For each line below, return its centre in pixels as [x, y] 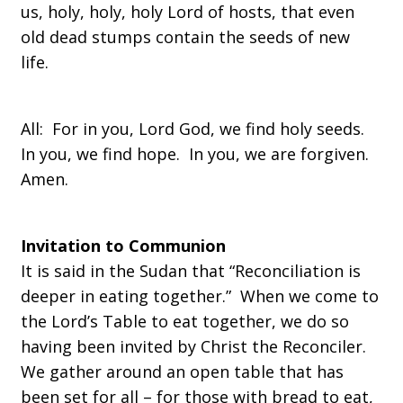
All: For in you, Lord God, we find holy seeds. [195, 129]
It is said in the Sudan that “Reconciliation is [191, 271]
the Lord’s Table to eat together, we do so [185, 321]
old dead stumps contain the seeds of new [185, 37]
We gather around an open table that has [182, 372]
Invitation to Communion [123, 246]
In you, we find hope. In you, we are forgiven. [197, 154]
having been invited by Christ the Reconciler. [196, 346]
